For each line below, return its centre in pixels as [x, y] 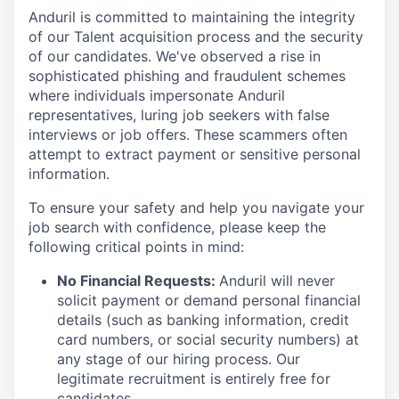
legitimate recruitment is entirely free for [194, 379]
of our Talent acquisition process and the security [196, 37]
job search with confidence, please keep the [177, 228]
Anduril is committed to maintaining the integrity [192, 17]
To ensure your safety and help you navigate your [196, 208]
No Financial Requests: [138, 281]
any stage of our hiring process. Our [179, 359]
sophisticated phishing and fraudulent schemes [187, 76]
